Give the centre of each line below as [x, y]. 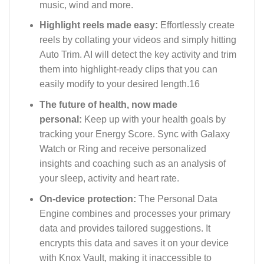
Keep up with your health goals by [155, 120]
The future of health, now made [108, 105]
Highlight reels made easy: [100, 25]
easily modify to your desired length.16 [119, 84]
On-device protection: [89, 199]
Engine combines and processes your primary [135, 213]
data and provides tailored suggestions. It [125, 228]
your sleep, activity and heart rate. [109, 179]
